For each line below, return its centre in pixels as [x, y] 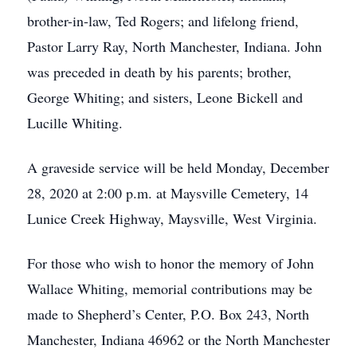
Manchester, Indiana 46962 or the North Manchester [178, 339]
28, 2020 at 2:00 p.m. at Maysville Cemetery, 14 [168, 193]
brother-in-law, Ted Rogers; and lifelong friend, [163, 21]
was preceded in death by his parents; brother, [159, 72]
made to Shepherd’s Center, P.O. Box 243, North [168, 314]
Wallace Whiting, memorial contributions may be [170, 288]
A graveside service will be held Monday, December [178, 167]
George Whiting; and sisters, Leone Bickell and [165, 97]
